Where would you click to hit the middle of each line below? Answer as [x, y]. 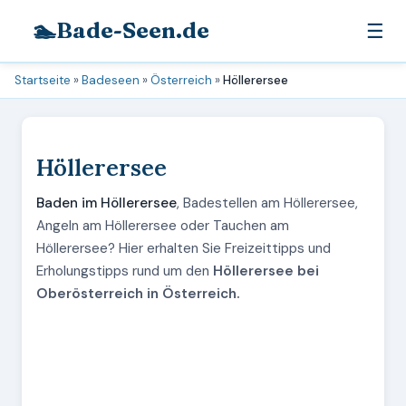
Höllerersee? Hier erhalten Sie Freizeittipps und [184, 248]
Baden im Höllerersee [106, 203]
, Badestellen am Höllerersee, [267, 203]
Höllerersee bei [266, 271]
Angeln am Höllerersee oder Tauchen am [163, 226]
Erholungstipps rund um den [125, 271]
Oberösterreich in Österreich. [138, 294]
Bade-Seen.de [133, 30]
